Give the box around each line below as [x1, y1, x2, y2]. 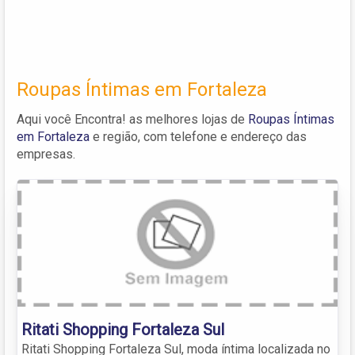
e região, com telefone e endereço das [90, 128, 307, 144]
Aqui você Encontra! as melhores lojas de [17, 111, 248, 127]
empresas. [17, 146, 75, 162]
